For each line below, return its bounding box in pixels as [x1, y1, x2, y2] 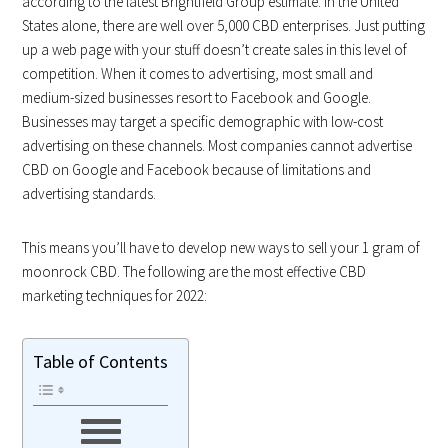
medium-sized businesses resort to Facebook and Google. [22, 87, 372, 107]
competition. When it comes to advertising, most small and [22, 63, 374, 83]
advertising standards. [22, 183, 157, 203]
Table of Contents [33, 349, 169, 373]
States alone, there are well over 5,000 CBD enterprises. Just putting [22, 15, 426, 35]
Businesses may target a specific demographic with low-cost [22, 111, 384, 131]
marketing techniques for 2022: [22, 285, 208, 305]
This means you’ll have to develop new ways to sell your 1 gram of [22, 237, 421, 257]
